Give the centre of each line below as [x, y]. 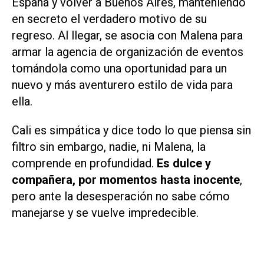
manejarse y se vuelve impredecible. [105, 212]
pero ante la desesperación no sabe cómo [121, 196]
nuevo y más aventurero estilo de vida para [122, 85]
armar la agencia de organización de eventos [128, 52]
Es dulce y [184, 163]
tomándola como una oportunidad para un [119, 69]
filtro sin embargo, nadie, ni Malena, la [109, 146]
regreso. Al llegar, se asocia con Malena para [127, 36]
